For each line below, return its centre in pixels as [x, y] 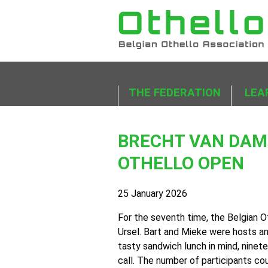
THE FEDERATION [175, 93]
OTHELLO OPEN [181, 163]
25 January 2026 [153, 194]
